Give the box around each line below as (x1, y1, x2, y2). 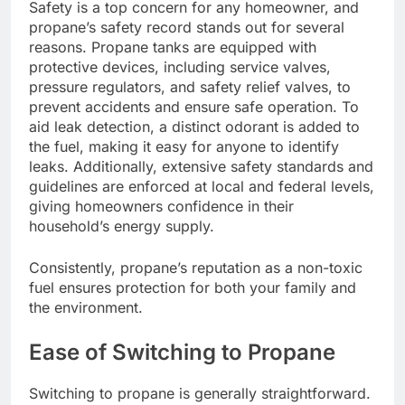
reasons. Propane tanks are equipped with (29, 37, 316, 56)
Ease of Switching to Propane (29, 338, 335, 365)
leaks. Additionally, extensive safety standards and (29, 156, 373, 175)
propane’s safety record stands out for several (29, 17, 344, 36)
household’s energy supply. (29, 216, 214, 235)
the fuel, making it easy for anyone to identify (29, 137, 339, 155)
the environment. (29, 297, 143, 316)
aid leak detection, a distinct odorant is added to (29, 117, 360, 136)
